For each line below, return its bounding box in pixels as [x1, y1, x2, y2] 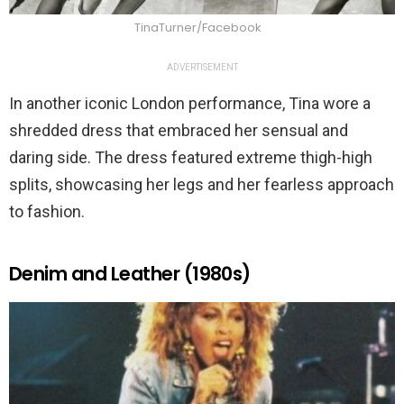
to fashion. [9, 201, 85, 221]
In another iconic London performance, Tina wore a [9, 93, 371, 113]
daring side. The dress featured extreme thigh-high [9, 147, 372, 167]
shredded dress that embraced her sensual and [9, 120, 348, 140]
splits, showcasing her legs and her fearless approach [9, 174, 394, 194]
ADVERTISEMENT [166, 61, 238, 72]
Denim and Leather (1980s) [9, 260, 251, 287]
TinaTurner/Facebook [133, 18, 262, 36]
